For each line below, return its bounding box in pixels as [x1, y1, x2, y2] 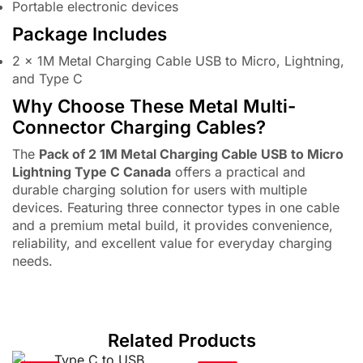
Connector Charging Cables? [12, 116, 266, 139]
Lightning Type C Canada [12, 164, 171, 181]
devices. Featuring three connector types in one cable [12, 199, 340, 216]
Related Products [107, 330, 256, 352]
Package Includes [12, 23, 167, 45]
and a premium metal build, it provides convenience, [12, 217, 333, 234]
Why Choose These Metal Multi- [12, 95, 296, 117]
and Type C [12, 70, 83, 88]
